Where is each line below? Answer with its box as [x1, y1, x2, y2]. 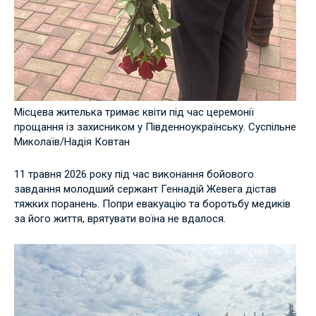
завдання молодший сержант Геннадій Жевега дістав [14, 182, 276, 195]
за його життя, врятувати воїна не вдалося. [14, 212, 226, 225]
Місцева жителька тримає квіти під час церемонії [14, 105, 254, 119]
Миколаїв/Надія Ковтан [14, 135, 130, 148]
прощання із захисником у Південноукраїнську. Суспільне [14, 120, 296, 133]
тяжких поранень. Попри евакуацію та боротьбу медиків [14, 197, 291, 210]
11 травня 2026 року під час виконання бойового [14, 167, 254, 181]
